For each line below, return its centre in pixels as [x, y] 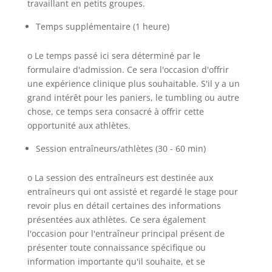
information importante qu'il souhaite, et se [116, 261]
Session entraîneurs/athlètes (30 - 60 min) [121, 148]
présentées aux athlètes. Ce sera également [116, 219]
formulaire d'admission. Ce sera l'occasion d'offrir [128, 70]
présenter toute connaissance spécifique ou [116, 247]
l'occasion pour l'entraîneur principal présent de [126, 233]
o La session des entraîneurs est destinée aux [120, 178]
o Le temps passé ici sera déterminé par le [114, 56]
